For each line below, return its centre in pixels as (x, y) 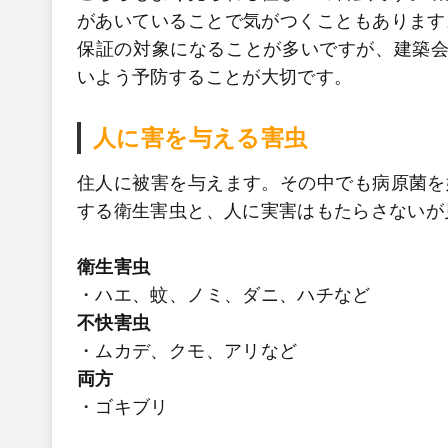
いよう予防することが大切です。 (215, 76)
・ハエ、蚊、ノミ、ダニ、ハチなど (224, 295)
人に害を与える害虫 (200, 138)
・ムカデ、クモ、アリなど (187, 351)
